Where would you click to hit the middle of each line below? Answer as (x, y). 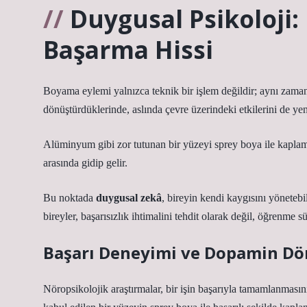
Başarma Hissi (128, 49)
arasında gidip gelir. (85, 163)
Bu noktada (70, 198)
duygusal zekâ (129, 198)
